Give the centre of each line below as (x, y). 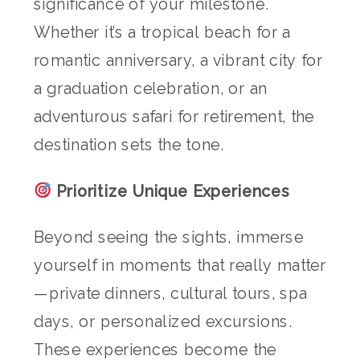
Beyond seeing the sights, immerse (169, 237)
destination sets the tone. (129, 145)
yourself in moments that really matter (180, 266)
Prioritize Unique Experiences (171, 191)
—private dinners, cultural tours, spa (171, 294)
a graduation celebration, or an (151, 89)
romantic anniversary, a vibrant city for (178, 61)
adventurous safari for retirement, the (174, 117)
